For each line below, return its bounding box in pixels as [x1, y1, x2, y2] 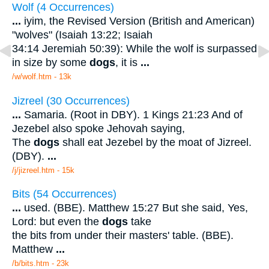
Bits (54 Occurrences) [12, 188, 116, 201]
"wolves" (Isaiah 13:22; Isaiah [12, 29, 153, 41]
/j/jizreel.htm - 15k [12, 165, 74, 175]
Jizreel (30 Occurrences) [12, 94, 130, 107]
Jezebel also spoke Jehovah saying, [12, 122, 185, 134]
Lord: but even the [12, 216, 102, 228]
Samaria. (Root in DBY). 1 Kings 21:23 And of [21, 108, 243, 121]
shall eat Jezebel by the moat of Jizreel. [59, 136, 252, 148]
